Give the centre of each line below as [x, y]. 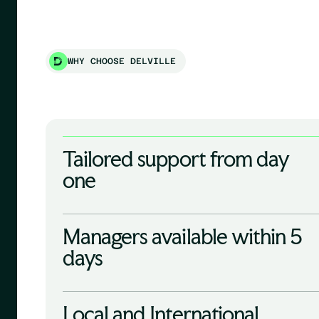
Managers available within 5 [183, 237]
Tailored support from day [176, 159]
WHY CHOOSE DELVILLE [121, 62]
